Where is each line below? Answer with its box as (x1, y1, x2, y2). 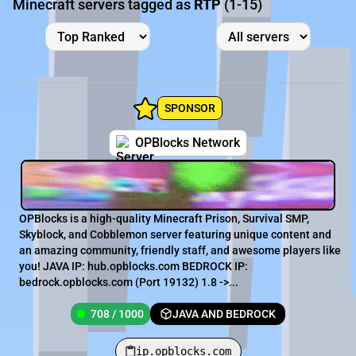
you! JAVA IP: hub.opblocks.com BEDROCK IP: (19, 260, 248, 273)
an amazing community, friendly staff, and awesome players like (19, 244, 341, 257)
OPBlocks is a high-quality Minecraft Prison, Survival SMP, (19, 212, 309, 226)
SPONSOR (164, 102, 215, 115)
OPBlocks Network (135, 135, 240, 151)
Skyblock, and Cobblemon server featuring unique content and (19, 228, 331, 242)
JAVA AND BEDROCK (172, 308, 276, 321)
